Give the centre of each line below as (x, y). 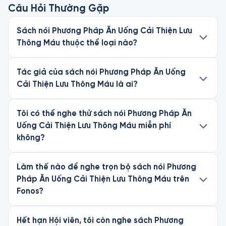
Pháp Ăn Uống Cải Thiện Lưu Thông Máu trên (103, 179)
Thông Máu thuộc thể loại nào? (77, 43)
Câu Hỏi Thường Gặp (59, 8)
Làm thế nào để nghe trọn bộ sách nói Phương (106, 167)
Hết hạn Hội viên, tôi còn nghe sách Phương (100, 220)
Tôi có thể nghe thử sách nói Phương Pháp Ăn (104, 113)
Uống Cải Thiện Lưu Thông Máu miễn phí (94, 125)
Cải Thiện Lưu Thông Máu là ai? (77, 84)
